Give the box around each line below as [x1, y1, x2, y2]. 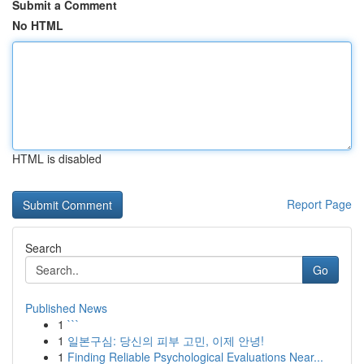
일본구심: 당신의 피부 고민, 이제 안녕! [67, 332, 264, 349]
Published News [25, 300, 107, 316]
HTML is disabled [12, 150, 102, 167]
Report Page [287, 196, 352, 212]
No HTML [12, 17, 63, 33]
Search [25, 240, 62, 256]
